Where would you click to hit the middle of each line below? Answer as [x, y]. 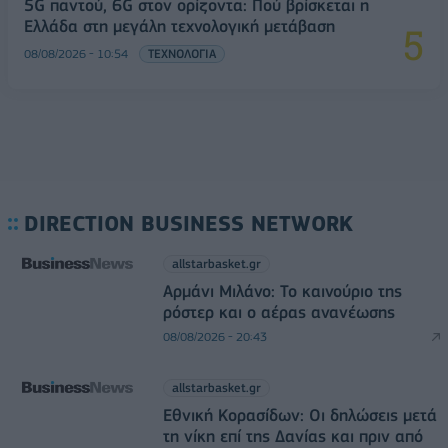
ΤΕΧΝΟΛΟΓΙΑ [182, 54]
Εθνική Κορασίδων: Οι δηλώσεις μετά [299, 415]
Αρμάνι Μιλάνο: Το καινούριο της [282, 291]
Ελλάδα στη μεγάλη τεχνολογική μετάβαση [179, 26]
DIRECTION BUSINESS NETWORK [188, 224]
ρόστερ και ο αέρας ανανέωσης [278, 312]
